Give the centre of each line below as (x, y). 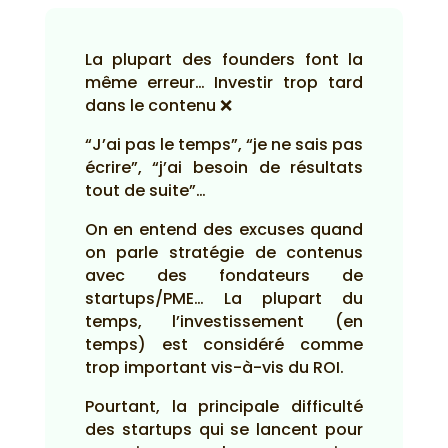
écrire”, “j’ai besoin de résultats (224, 167)
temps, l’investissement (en (224, 321)
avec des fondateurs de (224, 275)
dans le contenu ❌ (158, 105)
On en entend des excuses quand (224, 229)
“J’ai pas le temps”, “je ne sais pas (224, 144)
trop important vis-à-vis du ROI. (214, 367)
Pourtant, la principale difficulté (224, 406)
